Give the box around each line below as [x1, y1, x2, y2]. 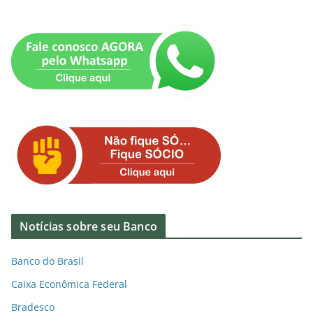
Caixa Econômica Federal [11, 277, 127, 291]
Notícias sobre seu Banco [20, 219, 157, 235]
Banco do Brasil [11, 254, 84, 268]
